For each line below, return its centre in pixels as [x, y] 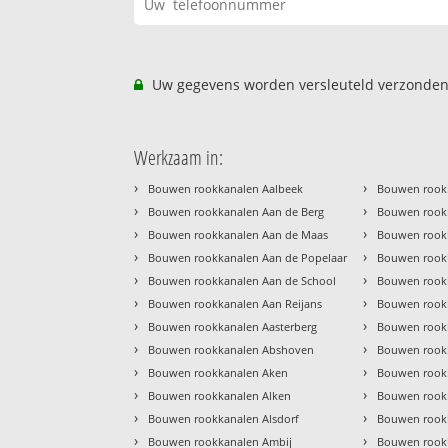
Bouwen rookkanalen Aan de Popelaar [248, 258]
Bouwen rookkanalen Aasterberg [233, 327]
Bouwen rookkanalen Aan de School [242, 281]
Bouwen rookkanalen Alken [220, 396]
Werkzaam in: [179, 158]
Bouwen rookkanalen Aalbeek [226, 189]
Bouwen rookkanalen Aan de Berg [236, 212]
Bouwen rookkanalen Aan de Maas [238, 235]
